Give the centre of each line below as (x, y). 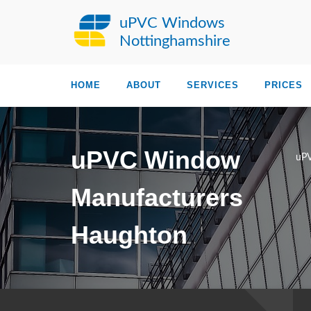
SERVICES (213, 85)
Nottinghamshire (175, 41)
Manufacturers (157, 197)
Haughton (129, 235)
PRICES (284, 85)
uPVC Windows (172, 23)
